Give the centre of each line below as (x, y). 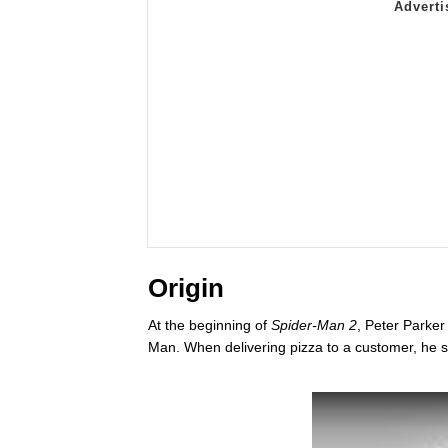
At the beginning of (209, 324)
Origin (186, 287)
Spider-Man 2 (314, 324)
